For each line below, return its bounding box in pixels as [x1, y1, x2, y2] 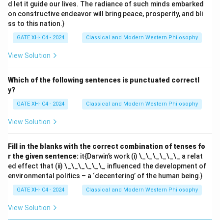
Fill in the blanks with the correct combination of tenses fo [8, 142, 205, 150]
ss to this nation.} [8, 20, 65, 27]
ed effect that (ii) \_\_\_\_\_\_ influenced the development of [8, 162, 206, 170]
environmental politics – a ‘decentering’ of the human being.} [8, 172, 203, 180]
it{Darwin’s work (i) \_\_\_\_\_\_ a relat [79, 152, 203, 160]
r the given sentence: [8, 152, 79, 160]
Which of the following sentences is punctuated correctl [8, 76, 199, 84]
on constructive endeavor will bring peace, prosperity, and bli [8, 10, 203, 18]
